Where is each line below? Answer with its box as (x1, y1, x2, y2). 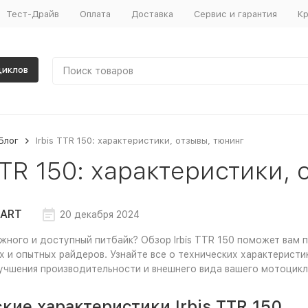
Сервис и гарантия (193, 8, 277, 19)
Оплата (79, 8, 111, 19)
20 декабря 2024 (59, 208, 140, 220)
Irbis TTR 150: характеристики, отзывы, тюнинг (35, 135, 244, 146)
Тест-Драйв (5, 8, 59, 19)
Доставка (131, 8, 173, 19)
